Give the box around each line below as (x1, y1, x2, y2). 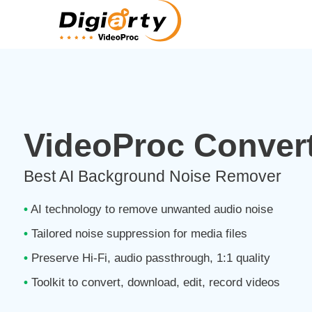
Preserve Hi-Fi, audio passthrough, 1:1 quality (27, 251, 270, 265)
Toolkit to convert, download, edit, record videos (27, 276, 280, 289)
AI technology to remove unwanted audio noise (27, 203, 273, 216)
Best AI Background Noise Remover (23, 167, 281, 185)
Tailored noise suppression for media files (27, 227, 247, 240)
